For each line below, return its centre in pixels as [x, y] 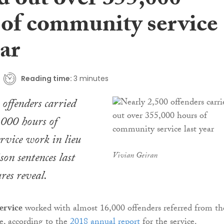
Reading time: [46, 78]
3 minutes [91, 78]
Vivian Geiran [135, 156]
